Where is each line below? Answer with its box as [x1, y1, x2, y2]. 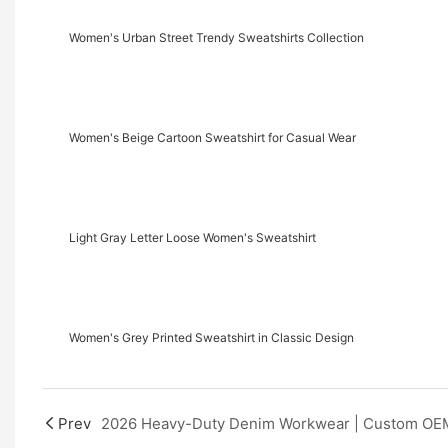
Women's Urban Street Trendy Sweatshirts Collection [68, 30, 364, 46]
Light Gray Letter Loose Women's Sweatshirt [68, 230, 316, 246]
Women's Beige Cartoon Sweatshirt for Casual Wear [68, 130, 356, 146]
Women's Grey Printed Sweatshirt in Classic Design [68, 330, 354, 346]
